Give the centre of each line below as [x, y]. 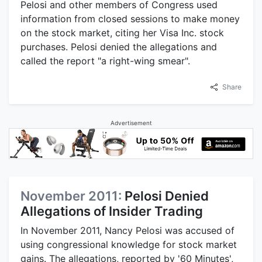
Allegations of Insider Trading [112, 211]
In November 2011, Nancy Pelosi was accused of [127, 231]
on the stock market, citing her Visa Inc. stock [122, 32]
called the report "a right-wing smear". [105, 61]
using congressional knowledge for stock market [129, 245]
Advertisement [131, 123]
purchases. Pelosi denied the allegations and [119, 46]
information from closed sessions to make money [130, 18]
